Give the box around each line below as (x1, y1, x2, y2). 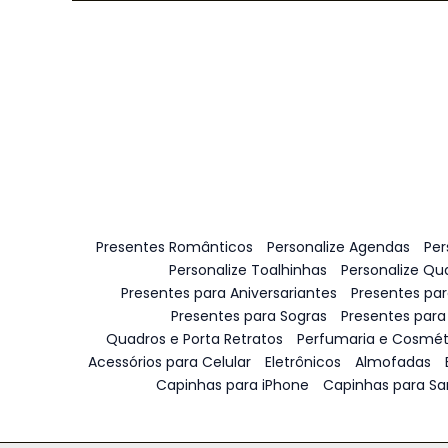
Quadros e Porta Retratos (106, 329, 283, 349)
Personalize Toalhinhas (169, 260, 327, 280)
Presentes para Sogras (171, 306, 327, 326)
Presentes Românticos (96, 237, 253, 257)
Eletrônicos (264, 352, 341, 372)
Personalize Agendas (267, 237, 410, 257)
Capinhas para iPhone (155, 375, 309, 395)
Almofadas (354, 352, 431, 372)
